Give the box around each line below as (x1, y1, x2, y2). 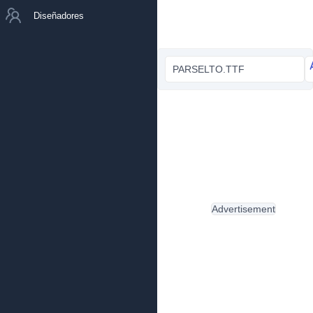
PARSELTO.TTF (173, 64, 245, 75)
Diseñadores (34, 10, 84, 21)
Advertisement (211, 203, 275, 214)
